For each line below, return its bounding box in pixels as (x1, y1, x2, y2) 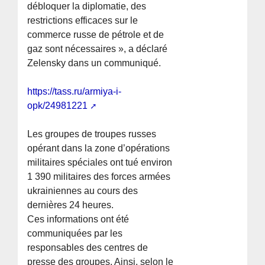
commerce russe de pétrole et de (27, 30, 164, 40)
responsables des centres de (27, 243, 148, 253)
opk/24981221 (27, 101, 88, 111)
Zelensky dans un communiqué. (27, 58, 161, 69)
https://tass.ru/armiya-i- (27, 86, 122, 97)
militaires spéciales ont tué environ (27, 157, 173, 168)
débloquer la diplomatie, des (27, 1, 147, 12)
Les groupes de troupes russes (27, 129, 157, 140)
